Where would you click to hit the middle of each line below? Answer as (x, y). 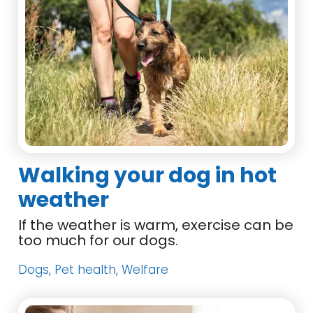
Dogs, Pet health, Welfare (94, 270)
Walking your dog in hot (148, 175)
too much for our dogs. (99, 240)
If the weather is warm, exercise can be (156, 225)
